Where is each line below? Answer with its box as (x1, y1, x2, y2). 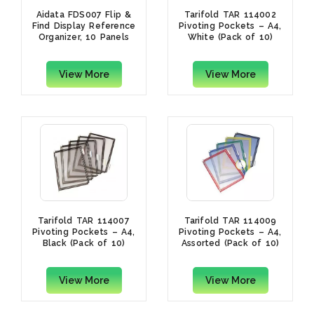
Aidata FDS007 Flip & (36, 10, 132, 20)
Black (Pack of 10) (42, 238, 125, 249)
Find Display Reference (32, 21, 136, 32)
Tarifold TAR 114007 (38, 216, 130, 226)
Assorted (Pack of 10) (181, 238, 280, 249)
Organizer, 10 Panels (39, 32, 129, 43)
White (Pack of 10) (187, 32, 273, 43)
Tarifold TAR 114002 (184, 10, 276, 20)
